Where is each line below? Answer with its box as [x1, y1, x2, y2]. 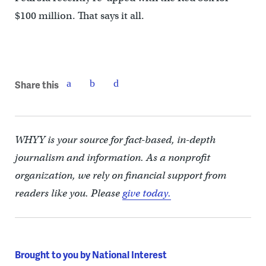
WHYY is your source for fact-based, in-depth [14, 133, 216, 146]
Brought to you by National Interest [14, 247, 167, 261]
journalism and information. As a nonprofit [14, 151, 210, 164]
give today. [122, 186, 171, 199]
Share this [14, 78, 59, 92]
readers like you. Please [14, 186, 122, 199]
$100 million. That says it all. [14, 9, 144, 22]
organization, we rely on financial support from [14, 169, 226, 182]
